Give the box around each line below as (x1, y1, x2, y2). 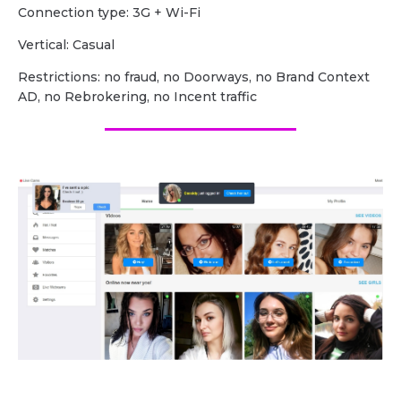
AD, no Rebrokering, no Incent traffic (18, 89, 257, 106)
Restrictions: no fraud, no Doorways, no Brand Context (18, 69, 370, 86)
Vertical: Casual (18, 37, 115, 54)
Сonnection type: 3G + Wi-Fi (18, 4, 200, 21)
